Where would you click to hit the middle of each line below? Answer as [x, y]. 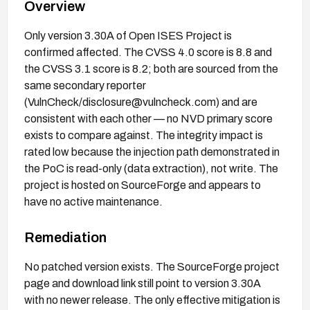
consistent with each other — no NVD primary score [148, 118]
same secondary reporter [85, 85]
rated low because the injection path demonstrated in [152, 152]
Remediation [65, 237]
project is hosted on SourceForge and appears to [143, 185]
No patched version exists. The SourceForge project [152, 266]
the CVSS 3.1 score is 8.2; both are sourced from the [151, 69]
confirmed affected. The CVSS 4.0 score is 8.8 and [148, 52]
